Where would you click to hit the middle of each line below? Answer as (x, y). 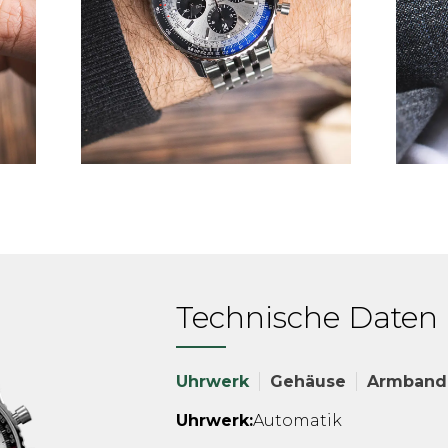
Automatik (297, 420)
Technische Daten (307, 317)
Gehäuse (308, 381)
